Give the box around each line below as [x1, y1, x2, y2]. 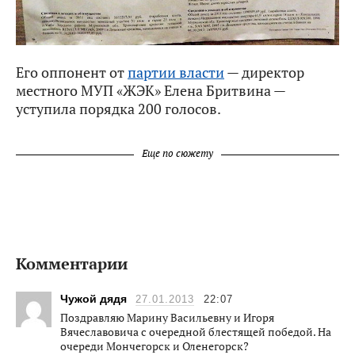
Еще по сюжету [142, 146, 213, 161]
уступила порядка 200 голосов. [16, 99, 221, 119]
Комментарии [16, 252, 128, 274]
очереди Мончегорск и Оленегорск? [60, 338, 249, 353]
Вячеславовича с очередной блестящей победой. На [60, 323, 331, 339]
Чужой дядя [60, 292, 130, 305]
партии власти [128, 63, 224, 82]
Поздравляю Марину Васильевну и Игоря [60, 309, 274, 325]
